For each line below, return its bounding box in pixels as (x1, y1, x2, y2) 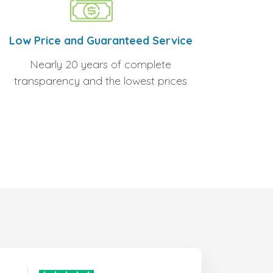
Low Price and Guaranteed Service (9, 34, 193, 48)
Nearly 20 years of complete (30, 57, 171, 71)
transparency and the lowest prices (14, 74, 187, 88)
